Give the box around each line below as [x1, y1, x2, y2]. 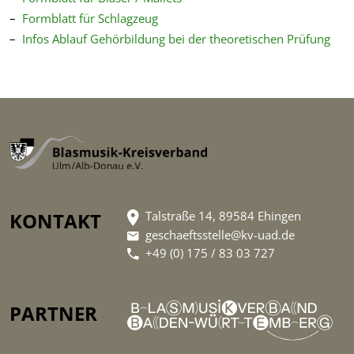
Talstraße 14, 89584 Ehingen [142, 208, 302, 224]
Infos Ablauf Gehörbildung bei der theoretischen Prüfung [22, 30, 330, 47]
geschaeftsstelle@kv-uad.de [145, 226, 296, 243]
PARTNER [9, 299, 97, 326]
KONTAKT [9, 208, 101, 235]
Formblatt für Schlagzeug [22, 9, 158, 26]
